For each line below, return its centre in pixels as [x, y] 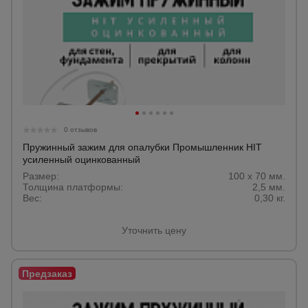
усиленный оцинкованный [81, 159]
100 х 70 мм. [257, 176]
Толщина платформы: [73, 187]
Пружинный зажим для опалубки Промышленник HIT [142, 147]
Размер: [41, 176]
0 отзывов [80, 130]
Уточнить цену [154, 230]
